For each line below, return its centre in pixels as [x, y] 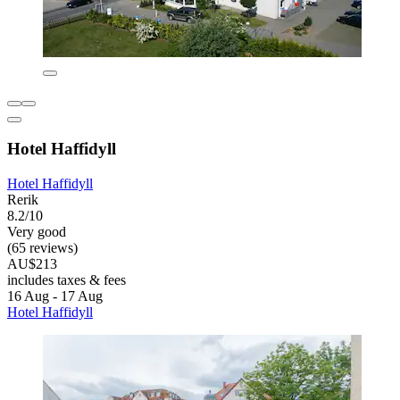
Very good [37, 232]
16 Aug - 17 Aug [55, 296]
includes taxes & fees [67, 280]
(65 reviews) [42, 248]
